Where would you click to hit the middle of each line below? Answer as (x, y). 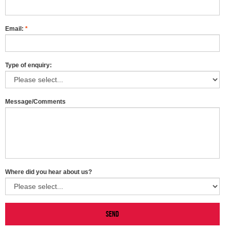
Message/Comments (35, 102)
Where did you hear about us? (49, 172)
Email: (15, 29)
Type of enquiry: (28, 65)
